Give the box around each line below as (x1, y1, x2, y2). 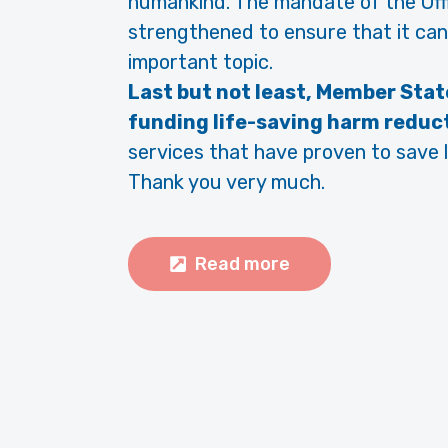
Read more (195, 253, 290, 276)
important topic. (128, 50, 273, 75)
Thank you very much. (128, 170, 325, 195)
